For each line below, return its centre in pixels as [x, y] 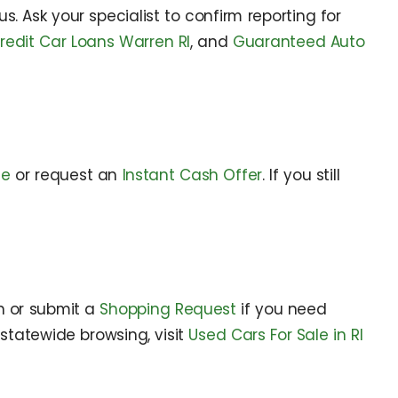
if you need [281, 310]
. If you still [301, 175]
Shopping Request [168, 310]
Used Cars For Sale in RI [276, 335]
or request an [66, 175]
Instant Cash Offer [192, 175]
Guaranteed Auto [298, 41]
